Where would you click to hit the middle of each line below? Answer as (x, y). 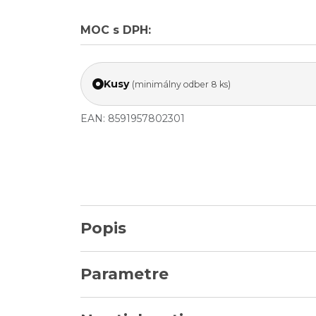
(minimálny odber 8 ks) (181, 84)
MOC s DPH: (116, 30)
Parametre (124, 274)
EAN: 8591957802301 (133, 119)
